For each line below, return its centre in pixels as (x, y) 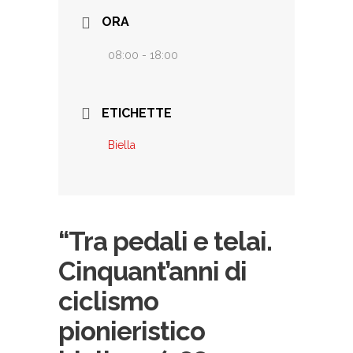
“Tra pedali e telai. (165, 242)
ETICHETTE (137, 113)
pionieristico (132, 331)
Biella (122, 145)
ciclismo (108, 301)
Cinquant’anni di (152, 271)
